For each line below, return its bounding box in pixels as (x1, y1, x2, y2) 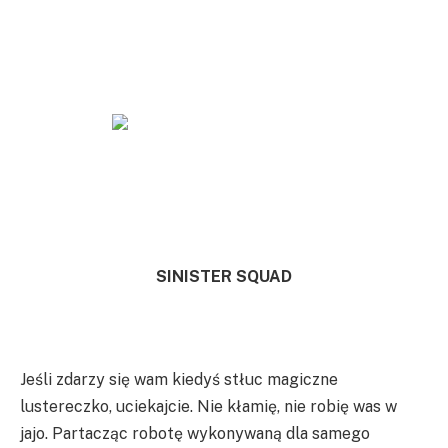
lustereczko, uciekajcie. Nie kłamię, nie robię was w (20, 397, 397, 417)
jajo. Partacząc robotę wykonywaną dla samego (20, 424, 370, 444)
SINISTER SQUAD (156, 267, 292, 287)
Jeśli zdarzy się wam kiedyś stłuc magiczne (20, 370, 338, 390)
